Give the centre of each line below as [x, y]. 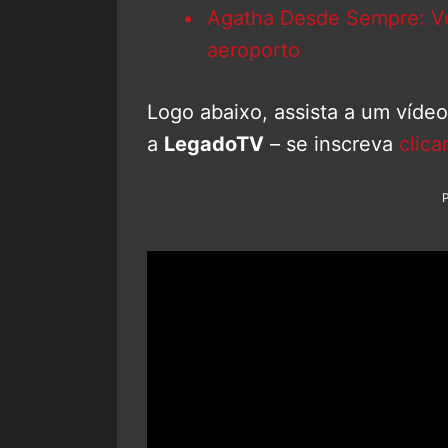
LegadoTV [214, 143]
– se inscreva [331, 143]
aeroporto [253, 49]
